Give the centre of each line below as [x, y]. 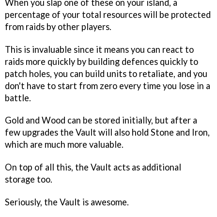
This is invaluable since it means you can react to [99, 49]
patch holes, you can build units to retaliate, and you [106, 73]
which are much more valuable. [64, 145]
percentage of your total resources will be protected [108, 14]
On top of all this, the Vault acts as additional [93, 167]
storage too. [29, 179]
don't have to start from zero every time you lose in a [108, 85]
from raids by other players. [58, 26]
